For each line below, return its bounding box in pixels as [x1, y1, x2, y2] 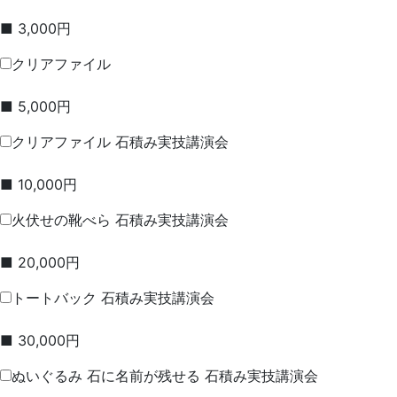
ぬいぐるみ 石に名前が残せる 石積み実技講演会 [12, 367, 318, 385]
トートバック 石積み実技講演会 [12, 289, 214, 307]
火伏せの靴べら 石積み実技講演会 [12, 211, 229, 230]
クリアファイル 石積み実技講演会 [12, 133, 229, 152]
